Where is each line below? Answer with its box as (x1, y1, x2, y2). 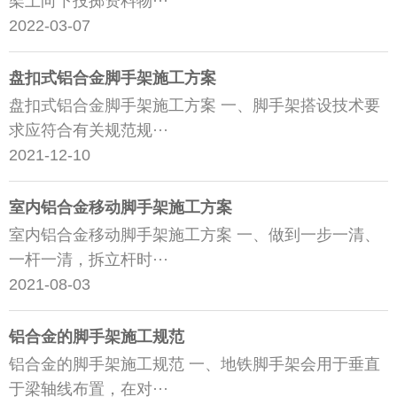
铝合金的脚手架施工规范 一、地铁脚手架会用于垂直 (9, 355, 380, 373)
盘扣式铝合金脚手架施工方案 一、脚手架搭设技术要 (9, 97, 380, 114)
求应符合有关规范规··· (9, 121, 168, 139)
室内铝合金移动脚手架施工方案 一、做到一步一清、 (9, 226, 380, 244)
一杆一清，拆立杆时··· (9, 251, 168, 269)
